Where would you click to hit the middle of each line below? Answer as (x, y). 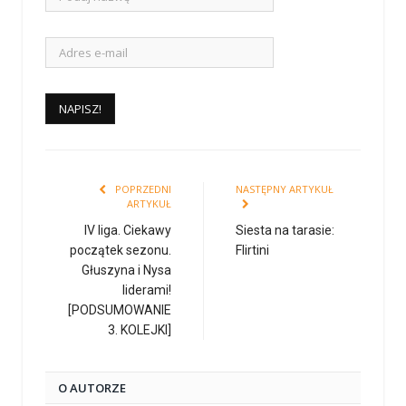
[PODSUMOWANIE (120, 310)
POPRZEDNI (142, 189)
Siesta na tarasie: (285, 231)
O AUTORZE (92, 388)
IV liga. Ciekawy (128, 231)
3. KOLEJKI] (140, 330)
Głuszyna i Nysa (126, 271)
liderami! (147, 290)
